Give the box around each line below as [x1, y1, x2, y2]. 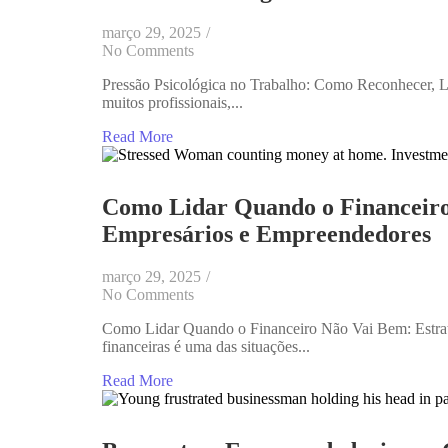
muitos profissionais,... [102, 93, 243, 111]
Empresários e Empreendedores [102, 220, 431, 247]
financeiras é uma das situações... [102, 337, 310, 355]
